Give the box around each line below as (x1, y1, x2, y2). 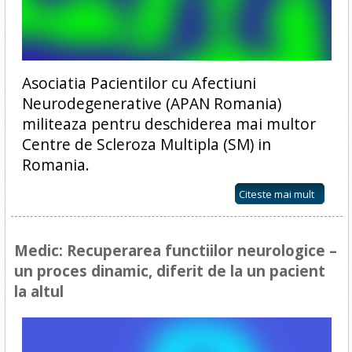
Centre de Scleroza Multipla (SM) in (21, 134, 271, 156)
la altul (13, 281, 64, 302)
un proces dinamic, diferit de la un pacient (13, 261, 325, 281)
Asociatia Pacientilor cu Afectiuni (21, 72, 256, 94)
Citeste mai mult (239, 187, 315, 202)
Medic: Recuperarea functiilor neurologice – (13, 240, 337, 261)
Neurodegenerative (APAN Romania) (21, 93, 281, 115)
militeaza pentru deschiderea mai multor (21, 113, 316, 135)
